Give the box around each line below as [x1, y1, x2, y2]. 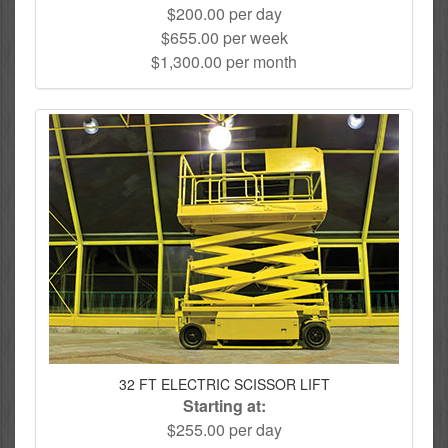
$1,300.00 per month [151, 49, 297, 73]
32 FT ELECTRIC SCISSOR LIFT [118, 373, 330, 394]
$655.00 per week [160, 25, 288, 49]
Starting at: [182, 393, 266, 417]
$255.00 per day [166, 417, 282, 441]
